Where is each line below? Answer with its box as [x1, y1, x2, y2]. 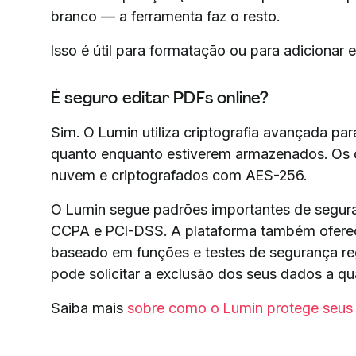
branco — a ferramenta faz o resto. [51, 7, 280, 25]
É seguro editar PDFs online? [51, 87, 269, 108]
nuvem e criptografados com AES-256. [51, 166, 307, 184]
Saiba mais [51, 299, 127, 316]
